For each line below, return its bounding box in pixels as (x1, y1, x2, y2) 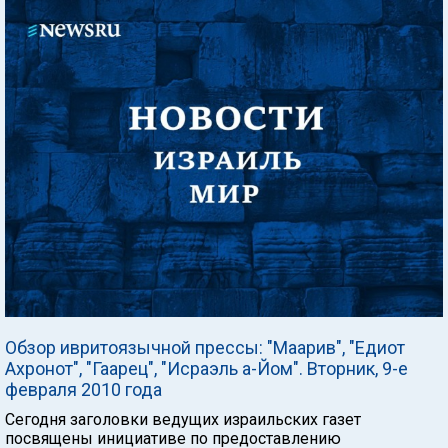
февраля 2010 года (5, 379, 162, 400)
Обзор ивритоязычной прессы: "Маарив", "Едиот (5, 337, 405, 358)
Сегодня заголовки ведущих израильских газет (5, 410, 361, 429)
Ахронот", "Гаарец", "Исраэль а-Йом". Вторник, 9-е (5, 358, 408, 379)
